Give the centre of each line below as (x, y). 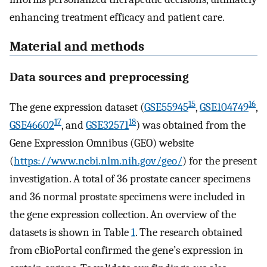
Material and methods (77, 46)
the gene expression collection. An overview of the (123, 215)
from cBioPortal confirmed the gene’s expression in (126, 251)
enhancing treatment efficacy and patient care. (117, 17)
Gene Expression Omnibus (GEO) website (102, 143)
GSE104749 (224, 108)
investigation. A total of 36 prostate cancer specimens (130, 179)
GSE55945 (166, 108)
